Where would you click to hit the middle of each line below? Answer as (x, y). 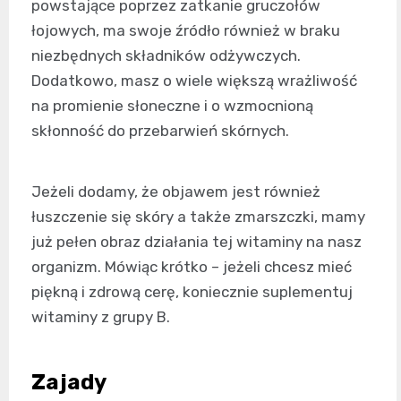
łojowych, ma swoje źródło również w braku (186, 31)
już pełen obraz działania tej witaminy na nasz (196, 242)
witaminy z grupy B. (101, 317)
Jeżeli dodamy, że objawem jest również (176, 192)
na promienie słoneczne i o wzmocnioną (172, 106)
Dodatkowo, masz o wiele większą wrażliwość (194, 81)
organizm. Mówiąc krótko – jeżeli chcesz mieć (192, 267)
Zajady (69, 383)
